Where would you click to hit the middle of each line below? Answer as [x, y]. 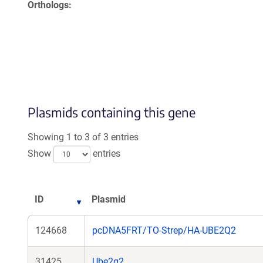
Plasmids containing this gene [112, 112]
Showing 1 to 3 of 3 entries [83, 137]
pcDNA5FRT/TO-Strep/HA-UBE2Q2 [164, 230]
